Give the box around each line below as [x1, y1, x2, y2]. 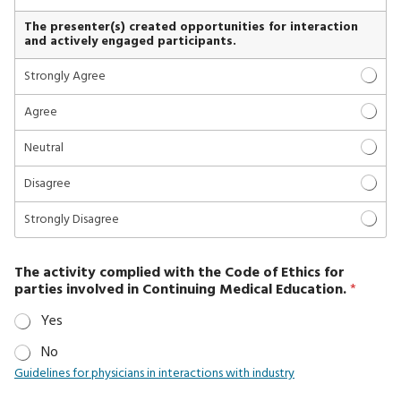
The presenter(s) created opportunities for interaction [24, 16, 358, 38]
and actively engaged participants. [24, 30, 236, 52]
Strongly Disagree [24, 209, 119, 230]
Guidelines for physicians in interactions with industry [14, 363, 294, 384]
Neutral [24, 137, 64, 158]
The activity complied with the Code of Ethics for [14, 260, 345, 285]
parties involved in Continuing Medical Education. [14, 277, 350, 302]
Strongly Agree [24, 65, 106, 87]
